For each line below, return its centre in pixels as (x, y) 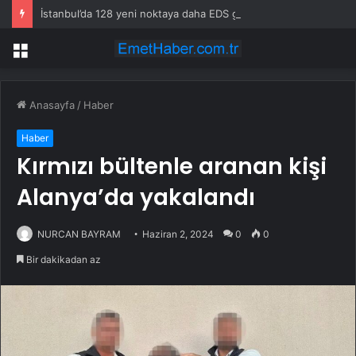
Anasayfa (50, 105)
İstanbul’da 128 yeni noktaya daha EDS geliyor (153, 14)
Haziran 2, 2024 (178, 234)
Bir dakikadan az (62, 260)
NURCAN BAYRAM (79, 234)
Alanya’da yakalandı (136, 198)
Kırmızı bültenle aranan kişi (172, 167)
